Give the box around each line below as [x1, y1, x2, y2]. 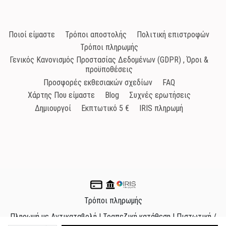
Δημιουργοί [35, 103, 71, 113]
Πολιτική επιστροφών [137, 29, 209, 39]
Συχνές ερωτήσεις [129, 90, 191, 100]
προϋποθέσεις [85, 65, 133, 75]
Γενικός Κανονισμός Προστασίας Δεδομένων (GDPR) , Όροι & [10, 55, 208, 65]
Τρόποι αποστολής [65, 29, 127, 39]
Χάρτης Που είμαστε [27, 90, 95, 100]
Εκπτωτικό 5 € [81, 103, 129, 113]
